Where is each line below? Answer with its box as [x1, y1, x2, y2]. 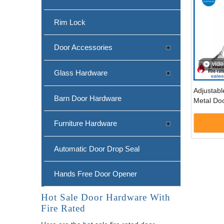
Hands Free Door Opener [54, 169, 137, 178]
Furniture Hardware [54, 118, 117, 127]
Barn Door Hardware [54, 93, 121, 102]
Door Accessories [54, 42, 112, 51]
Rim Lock [54, 17, 85, 26]
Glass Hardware [54, 68, 107, 77]
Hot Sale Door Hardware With [41, 191, 170, 202]
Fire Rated [41, 202, 85, 213]
